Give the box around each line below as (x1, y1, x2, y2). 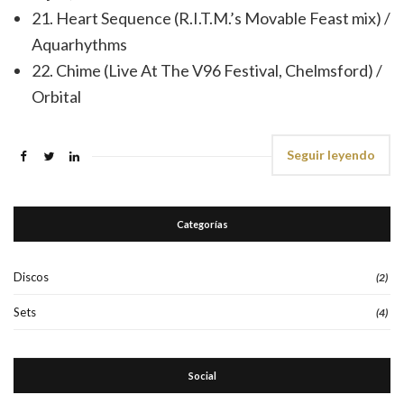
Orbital (32, 86, 81, 106)
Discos (14, 269, 49, 284)
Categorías (176, 217, 228, 230)
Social (188, 369, 216, 381)
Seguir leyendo (287, 146, 375, 162)
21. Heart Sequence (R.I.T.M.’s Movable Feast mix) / (32, 7, 390, 28)
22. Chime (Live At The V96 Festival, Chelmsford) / (32, 60, 382, 80)
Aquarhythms (32, 33, 127, 54)
